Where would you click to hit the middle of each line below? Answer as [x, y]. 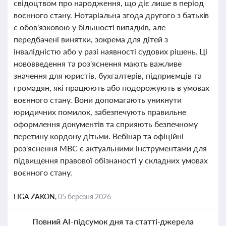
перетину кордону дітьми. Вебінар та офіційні [99, 136]
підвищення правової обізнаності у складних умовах [111, 160]
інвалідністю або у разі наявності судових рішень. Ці [111, 51]
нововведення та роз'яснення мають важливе [98, 63]
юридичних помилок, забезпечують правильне [100, 112]
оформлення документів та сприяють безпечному [106, 124]
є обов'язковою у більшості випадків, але [90, 27]
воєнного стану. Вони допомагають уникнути [98, 100]
